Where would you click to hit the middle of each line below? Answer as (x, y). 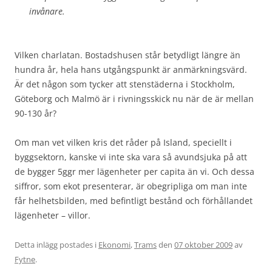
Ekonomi (114, 244)
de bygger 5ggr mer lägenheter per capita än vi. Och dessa (134, 171)
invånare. (47, 11)
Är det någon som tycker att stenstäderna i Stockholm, (125, 84)
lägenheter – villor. (53, 215)
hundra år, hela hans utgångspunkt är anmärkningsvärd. (131, 69)
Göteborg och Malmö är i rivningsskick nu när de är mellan (134, 98)
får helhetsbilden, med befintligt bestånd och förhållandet (134, 200)
